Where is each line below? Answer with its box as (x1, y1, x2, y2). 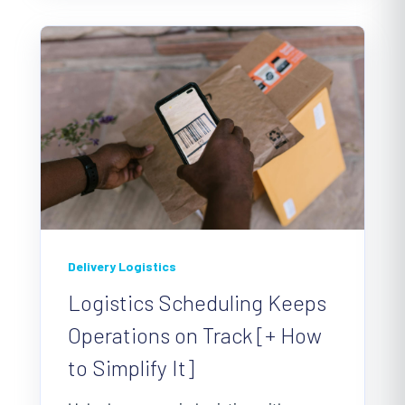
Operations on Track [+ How (68, 322, 322, 349)
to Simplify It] (68, 354, 194, 381)
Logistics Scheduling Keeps (68, 289, 326, 316)
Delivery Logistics (68, 259, 176, 275)
